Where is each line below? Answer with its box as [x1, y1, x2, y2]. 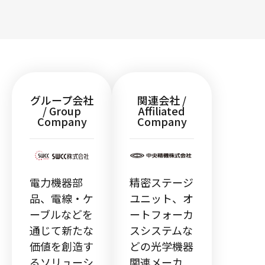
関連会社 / [137, 92, 186, 108]
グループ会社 [30, 92, 93, 108]
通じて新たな [30, 222, 93, 238]
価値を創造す [30, 238, 93, 254]
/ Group [43, 103, 81, 119]
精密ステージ [130, 174, 193, 190]
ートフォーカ [130, 206, 193, 222]
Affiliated [138, 103, 185, 119]
